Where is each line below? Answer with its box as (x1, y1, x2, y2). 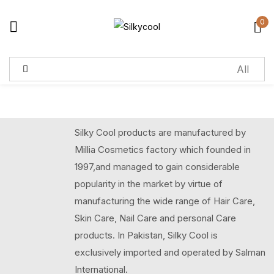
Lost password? (170, 103, 243, 115)
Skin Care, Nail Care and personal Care (75, 212, 236, 224)
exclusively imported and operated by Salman (75, 246, 265, 258)
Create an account (94, 177, 180, 189)
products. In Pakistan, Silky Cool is (75, 229, 218, 241)
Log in (123, 138, 151, 150)
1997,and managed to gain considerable (75, 161, 240, 172)
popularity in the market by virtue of (75, 178, 223, 190)
